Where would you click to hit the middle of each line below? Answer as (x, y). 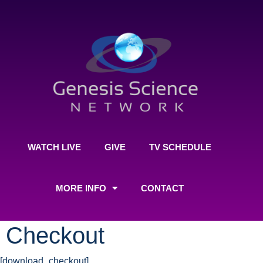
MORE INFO (81, 188)
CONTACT (162, 188)
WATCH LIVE (55, 147)
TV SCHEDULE (181, 147)
